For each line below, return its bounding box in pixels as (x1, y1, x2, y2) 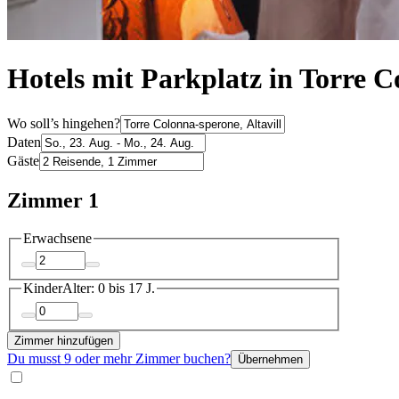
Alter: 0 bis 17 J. (62, 281, 155, 297)
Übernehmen (238, 352, 303, 366)
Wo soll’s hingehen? (7, 115, 120, 131)
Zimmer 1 (7, 188, 99, 212)
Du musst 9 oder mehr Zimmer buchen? (7, 350, 231, 366)
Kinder (23, 281, 62, 297)
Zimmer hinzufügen (14, 333, 113, 347)
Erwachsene (23, 230, 92, 246)
